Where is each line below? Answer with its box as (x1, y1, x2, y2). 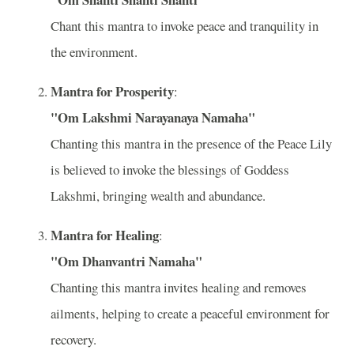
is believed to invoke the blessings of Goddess (51, 160, 289, 179)
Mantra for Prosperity (51, 81, 174, 101)
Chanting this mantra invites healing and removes (51, 277, 307, 296)
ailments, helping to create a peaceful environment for (51, 303, 330, 322)
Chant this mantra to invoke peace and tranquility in (51, 16, 318, 35)
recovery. (51, 330, 96, 348)
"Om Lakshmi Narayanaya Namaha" (51, 107, 255, 127)
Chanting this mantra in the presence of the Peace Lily (51, 134, 332, 153)
